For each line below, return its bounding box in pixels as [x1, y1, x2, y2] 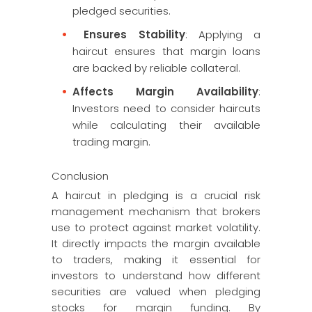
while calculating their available [72, 118, 260, 132]
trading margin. [72, 134, 150, 149]
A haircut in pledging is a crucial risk [52, 188, 260, 203]
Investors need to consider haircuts [72, 101, 260, 116]
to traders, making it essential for [52, 252, 260, 267]
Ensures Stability [72, 27, 185, 42]
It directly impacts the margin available [52, 236, 260, 251]
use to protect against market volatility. [52, 220, 260, 235]
